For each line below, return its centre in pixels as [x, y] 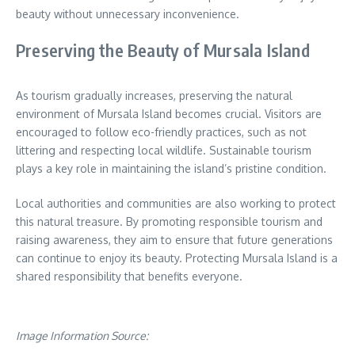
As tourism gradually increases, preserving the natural [154, 95]
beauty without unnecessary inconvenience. [128, 13]
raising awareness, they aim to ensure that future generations [174, 239]
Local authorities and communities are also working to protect [176, 203]
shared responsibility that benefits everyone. [129, 276]
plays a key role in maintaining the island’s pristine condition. [171, 168]
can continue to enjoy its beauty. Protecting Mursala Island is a [177, 258]
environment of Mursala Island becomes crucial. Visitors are [169, 113]
